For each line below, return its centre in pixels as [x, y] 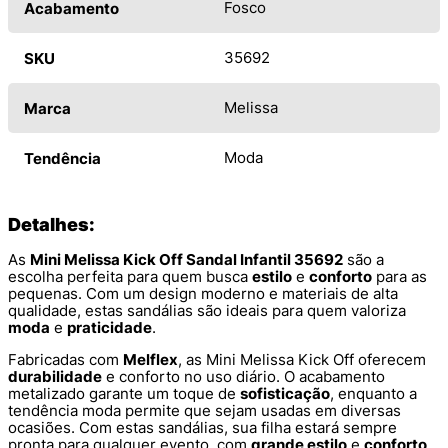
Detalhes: [51, 224]
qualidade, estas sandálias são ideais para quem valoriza [207, 310]
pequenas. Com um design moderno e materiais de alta [203, 293]
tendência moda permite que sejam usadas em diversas [204, 410]
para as [399, 276]
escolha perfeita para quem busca [130, 276]
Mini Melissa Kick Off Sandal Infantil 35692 [186, 259]
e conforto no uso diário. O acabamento [243, 376]
